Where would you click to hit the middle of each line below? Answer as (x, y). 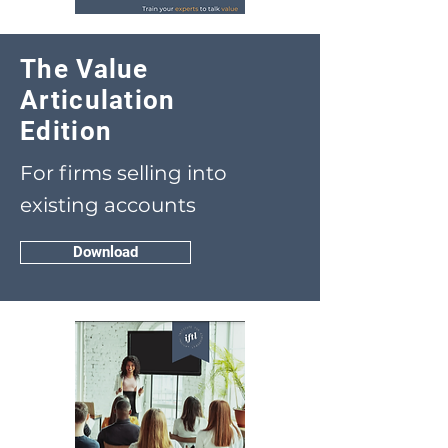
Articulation (98, 100)
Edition (66, 131)
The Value (84, 69)
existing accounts (108, 205)
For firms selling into (123, 173)
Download (105, 252)
